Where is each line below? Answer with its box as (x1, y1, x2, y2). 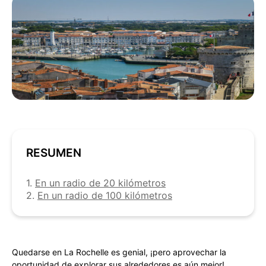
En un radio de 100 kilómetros (37, 189, 172, 201)
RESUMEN (26, 146, 81, 160)
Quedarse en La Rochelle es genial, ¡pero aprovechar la (12, 247, 226, 257)
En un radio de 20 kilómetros (35, 177, 166, 189)
